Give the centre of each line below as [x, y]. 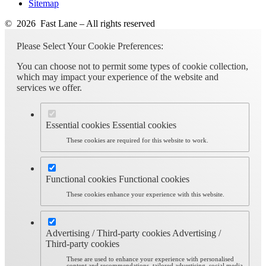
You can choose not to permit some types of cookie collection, [132, 66]
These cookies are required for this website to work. [138, 140]
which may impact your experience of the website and [118, 77]
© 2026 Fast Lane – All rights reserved [80, 23]
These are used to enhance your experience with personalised [151, 259]
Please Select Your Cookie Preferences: [90, 46]
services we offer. [49, 87]
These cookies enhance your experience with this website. [146, 194]
